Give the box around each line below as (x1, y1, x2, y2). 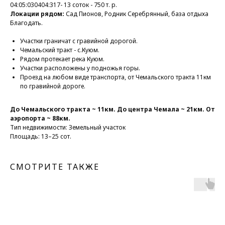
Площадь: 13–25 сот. (10, 132, 71, 141)
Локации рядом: (10, 9, 64, 18)
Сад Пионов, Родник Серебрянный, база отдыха (64, 9, 208, 18)
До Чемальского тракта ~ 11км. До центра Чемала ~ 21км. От (10, 104, 215, 114)
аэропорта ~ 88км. (10, 114, 70, 123)
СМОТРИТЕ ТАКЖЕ (10, 161, 99, 172)
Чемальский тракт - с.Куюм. (20, 45, 99, 54)
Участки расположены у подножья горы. (20, 63, 140, 72)
